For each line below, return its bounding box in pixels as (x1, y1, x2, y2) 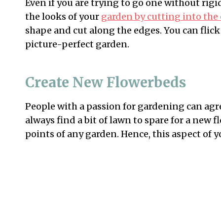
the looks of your (25, 11, 101, 22)
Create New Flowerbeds (25, 74, 186, 91)
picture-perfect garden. (25, 38, 129, 50)
